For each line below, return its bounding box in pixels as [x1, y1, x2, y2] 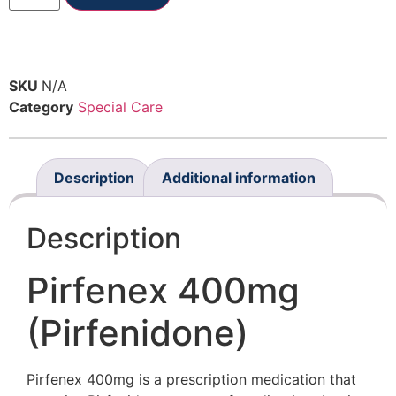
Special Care [78, 98, 163, 117]
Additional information [161, 169, 316, 187]
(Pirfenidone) [27, 311, 248, 355]
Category [9, 98, 73, 117]
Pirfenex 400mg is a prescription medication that [27, 370, 356, 389]
